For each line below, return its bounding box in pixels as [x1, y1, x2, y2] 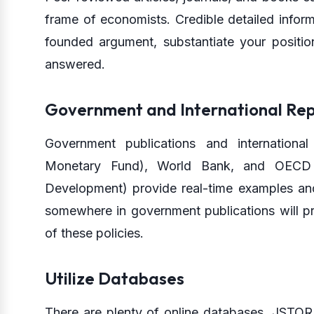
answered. [45, 56, 105, 71]
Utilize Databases [45, 267, 184, 289]
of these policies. [45, 225, 144, 240]
